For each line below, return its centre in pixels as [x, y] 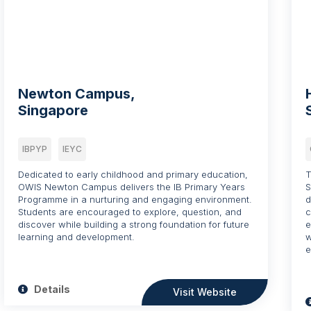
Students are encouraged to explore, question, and [130, 211]
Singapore [53, 110]
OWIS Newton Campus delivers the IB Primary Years [132, 186]
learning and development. [77, 236]
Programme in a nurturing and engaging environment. [135, 199]
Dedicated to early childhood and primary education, [133, 174]
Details [52, 289]
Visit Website [205, 292]
